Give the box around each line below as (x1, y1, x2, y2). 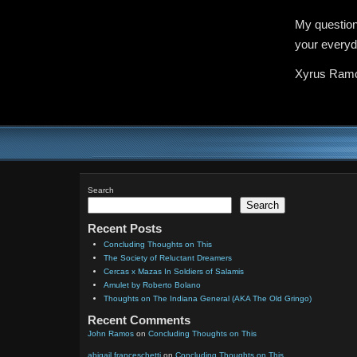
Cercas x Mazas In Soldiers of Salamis (104, 267, 244, 276)
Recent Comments (88, 313, 190, 327)
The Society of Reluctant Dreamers (104, 253, 232, 262)
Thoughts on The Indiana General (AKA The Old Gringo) (104, 294, 312, 303)
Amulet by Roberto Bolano (104, 280, 201, 289)
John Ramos (88, 329, 134, 338)
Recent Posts (88, 222, 162, 235)
